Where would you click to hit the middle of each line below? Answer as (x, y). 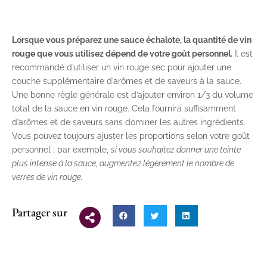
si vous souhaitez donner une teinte (176, 150)
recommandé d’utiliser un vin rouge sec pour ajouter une (122, 68)
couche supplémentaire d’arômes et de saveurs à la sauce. (127, 81)
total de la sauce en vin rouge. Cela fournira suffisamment (124, 109)
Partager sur (40, 212)
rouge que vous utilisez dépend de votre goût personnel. (123, 54)
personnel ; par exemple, (61, 150)
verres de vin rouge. (47, 177)
